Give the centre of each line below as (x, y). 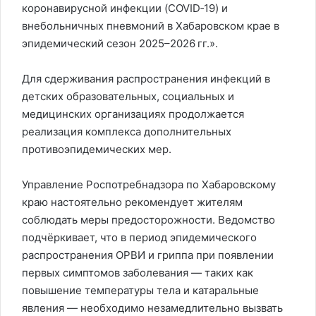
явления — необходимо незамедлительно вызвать (152, 308)
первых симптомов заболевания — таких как (138, 273)
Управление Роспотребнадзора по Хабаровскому (149, 184)
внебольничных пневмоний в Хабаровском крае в (151, 26)
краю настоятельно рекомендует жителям (132, 202)
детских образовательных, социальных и (128, 96)
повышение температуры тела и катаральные (140, 290)
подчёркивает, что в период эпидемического (139, 237)
